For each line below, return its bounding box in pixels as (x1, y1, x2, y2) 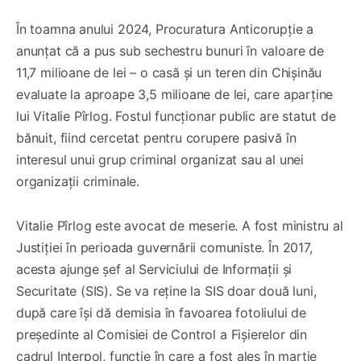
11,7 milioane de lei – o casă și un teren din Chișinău (16, 64, 322, 81)
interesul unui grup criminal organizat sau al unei (16, 151, 305, 168)
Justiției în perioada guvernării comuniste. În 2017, (16, 239, 313, 255)
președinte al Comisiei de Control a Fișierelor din (16, 326, 308, 342)
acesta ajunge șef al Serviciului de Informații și (16, 260, 293, 277)
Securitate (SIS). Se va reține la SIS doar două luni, (16, 282, 317, 299)
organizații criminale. (16, 172, 140, 189)
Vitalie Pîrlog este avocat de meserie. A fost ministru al (16, 217, 343, 234)
